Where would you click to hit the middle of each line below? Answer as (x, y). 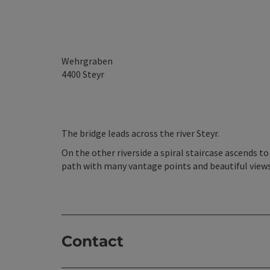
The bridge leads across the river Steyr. (140, 133)
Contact (93, 241)
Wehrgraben (87, 61)
